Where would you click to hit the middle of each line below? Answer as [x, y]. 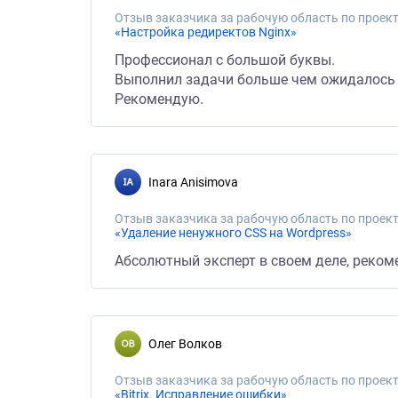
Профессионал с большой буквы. [225, 60]
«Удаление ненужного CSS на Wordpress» [233, 233]
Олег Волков [190, 344]
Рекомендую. [159, 99]
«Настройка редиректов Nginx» [206, 32]
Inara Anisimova [195, 182]
